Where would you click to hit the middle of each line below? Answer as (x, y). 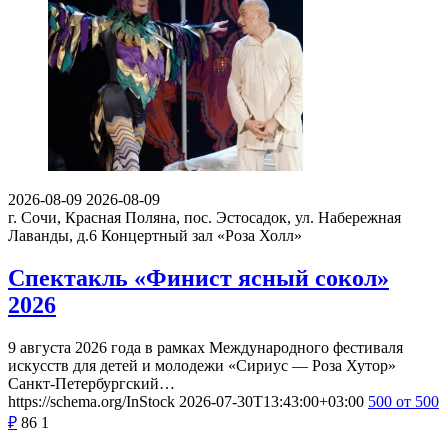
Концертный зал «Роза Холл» (201, 236)
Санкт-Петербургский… (91, 383)
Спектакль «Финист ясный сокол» (198, 277)
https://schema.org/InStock (91, 401)
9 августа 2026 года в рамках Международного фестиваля (205, 347)
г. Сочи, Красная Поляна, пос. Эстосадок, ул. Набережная (204, 218)
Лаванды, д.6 (52, 236)
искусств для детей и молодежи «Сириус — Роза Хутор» (202, 365)
